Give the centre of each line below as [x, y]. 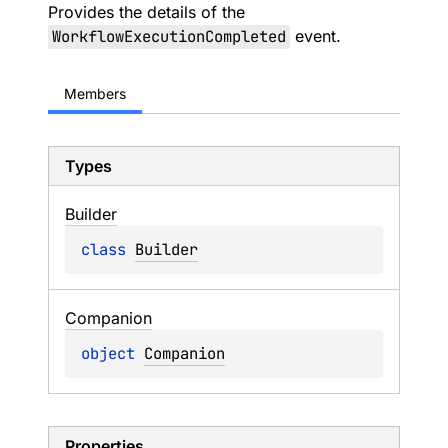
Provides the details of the [146, 12]
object [112, 353]
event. [315, 36]
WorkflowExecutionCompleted [169, 36]
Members [95, 93]
